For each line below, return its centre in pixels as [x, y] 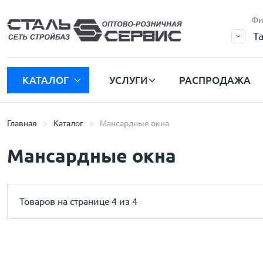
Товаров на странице [65, 201]
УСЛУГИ [129, 80]
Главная [22, 123]
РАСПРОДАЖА [215, 80]
